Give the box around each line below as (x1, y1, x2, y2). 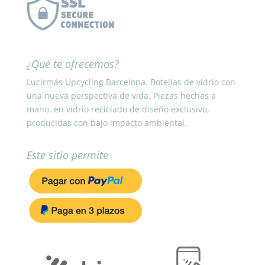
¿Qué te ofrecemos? (26, 57, 119, 72)
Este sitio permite (26, 148, 108, 163)
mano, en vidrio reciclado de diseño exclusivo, (26, 104, 209, 115)
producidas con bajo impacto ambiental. (26, 117, 187, 129)
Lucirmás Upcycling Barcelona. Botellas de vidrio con (26, 76, 235, 88)
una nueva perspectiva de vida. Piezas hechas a (26, 90, 216, 102)
